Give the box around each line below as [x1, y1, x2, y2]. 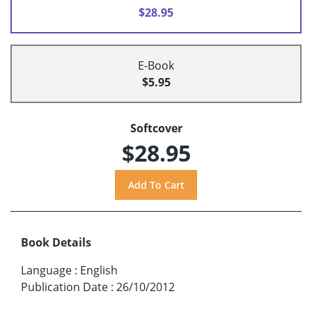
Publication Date [21, 279, 108, 295]
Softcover [130, 120, 182, 136]
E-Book [138, 58, 174, 74]
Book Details [21, 234, 91, 250]
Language [21, 262, 72, 278]
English [80, 262, 118, 278]
